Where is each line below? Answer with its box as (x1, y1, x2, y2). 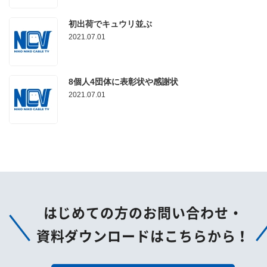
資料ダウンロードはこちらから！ (36, 229, 250, 243)
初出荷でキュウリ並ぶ (69, 19, 152, 29)
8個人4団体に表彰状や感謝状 (69, 77, 178, 86)
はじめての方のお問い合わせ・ (43, 206, 243, 220)
